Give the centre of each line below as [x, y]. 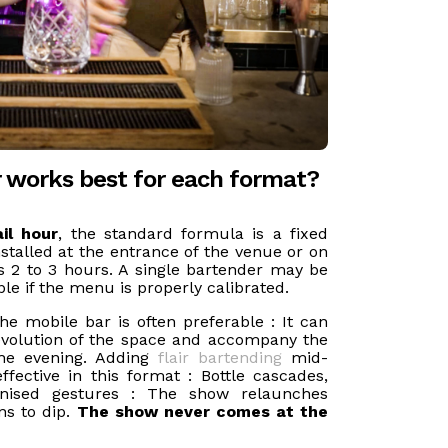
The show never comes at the [202, 411]
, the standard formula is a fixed [193, 233]
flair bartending [220, 357]
